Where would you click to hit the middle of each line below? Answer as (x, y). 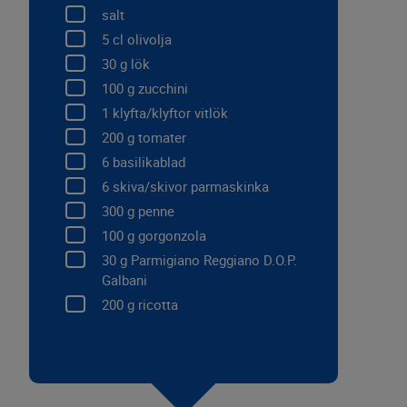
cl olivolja (140, 40)
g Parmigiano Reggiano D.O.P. (207, 261)
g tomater (155, 138)
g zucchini (156, 89)
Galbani (124, 281)
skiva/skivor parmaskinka (189, 187)
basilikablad (147, 163)
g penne (149, 212)
